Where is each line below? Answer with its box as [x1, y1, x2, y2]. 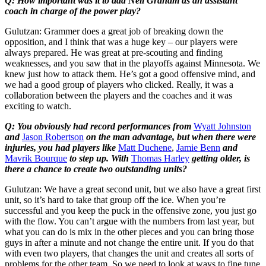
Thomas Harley [131, 153, 189, 163]
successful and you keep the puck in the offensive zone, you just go [5, 205, 256, 216]
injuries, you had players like [5, 142, 116, 153]
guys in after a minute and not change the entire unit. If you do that [5, 237, 254, 248]
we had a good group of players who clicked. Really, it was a [5, 79, 233, 90]
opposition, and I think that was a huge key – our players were [5, 36, 237, 47]
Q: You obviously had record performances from [5, 121, 191, 131]
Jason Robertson [22, 131, 84, 142]
